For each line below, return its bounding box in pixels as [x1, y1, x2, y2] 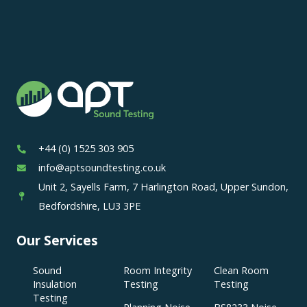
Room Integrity [123, 263, 192, 277]
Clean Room [214, 263, 269, 277]
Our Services [16, 230, 98, 249]
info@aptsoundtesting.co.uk [38, 160, 166, 174]
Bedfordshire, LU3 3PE [38, 199, 140, 212]
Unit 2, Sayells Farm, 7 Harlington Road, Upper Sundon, [38, 180, 288, 193]
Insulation [33, 277, 77, 291]
